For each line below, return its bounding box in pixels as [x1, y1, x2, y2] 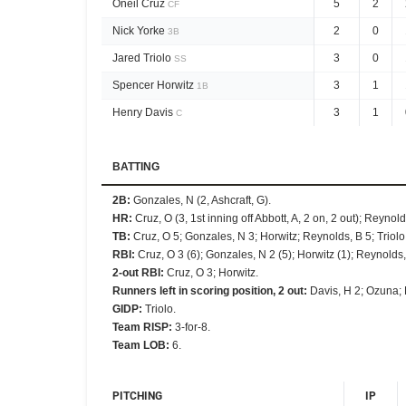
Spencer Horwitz [112, 79, 194, 92]
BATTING [112, 160, 159, 173]
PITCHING [112, 390, 162, 402]
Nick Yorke [112, 24, 165, 37]
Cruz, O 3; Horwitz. [167, 266, 258, 279]
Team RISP [112, 321, 169, 333]
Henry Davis [112, 106, 173, 119]
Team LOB [112, 339, 166, 352]
